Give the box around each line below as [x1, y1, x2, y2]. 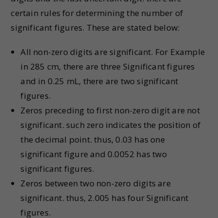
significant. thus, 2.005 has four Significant [20, 192, 189, 203]
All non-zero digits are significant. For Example [20, 46, 205, 57]
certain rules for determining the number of [11, 7, 183, 18]
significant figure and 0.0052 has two [20, 148, 167, 160]
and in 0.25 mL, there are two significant [20, 75, 179, 87]
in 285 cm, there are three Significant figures [20, 61, 195, 72]
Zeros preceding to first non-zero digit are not [20, 105, 200, 116]
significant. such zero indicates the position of [20, 119, 201, 130]
